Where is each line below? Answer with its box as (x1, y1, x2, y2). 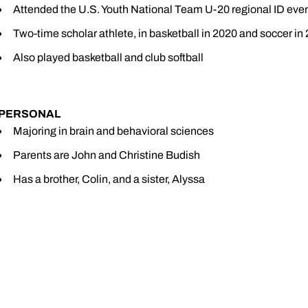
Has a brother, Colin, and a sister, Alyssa (13, 173, 205, 185)
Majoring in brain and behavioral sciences (13, 125, 214, 137)
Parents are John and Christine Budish (13, 149, 200, 161)
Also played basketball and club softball (13, 52, 203, 63)
